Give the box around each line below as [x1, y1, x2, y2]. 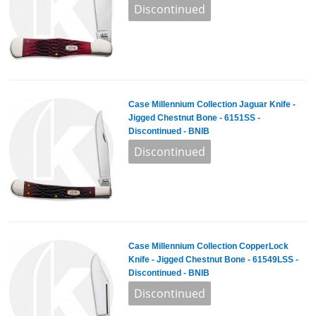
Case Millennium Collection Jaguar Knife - [128, 99, 296, 109]
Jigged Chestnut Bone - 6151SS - [128, 112, 260, 123]
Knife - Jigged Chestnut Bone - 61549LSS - [128, 255, 298, 265]
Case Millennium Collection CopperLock [128, 241, 288, 252]
